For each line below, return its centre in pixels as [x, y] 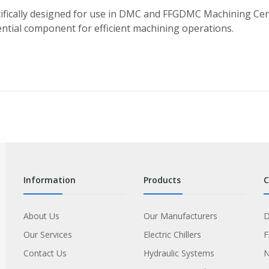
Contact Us [45, 253]
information [51, 180]
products [165, 180]
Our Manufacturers [180, 216]
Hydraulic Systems [179, 253]
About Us [41, 216]
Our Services [48, 234]
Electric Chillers [172, 234]
